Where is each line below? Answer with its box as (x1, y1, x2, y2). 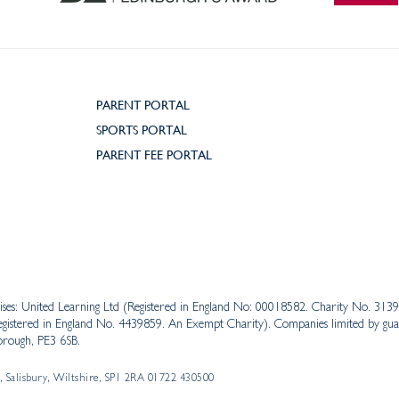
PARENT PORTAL (96, 95, 190, 112)
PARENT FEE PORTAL (96, 145, 212, 162)
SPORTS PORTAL (96, 120, 187, 137)
